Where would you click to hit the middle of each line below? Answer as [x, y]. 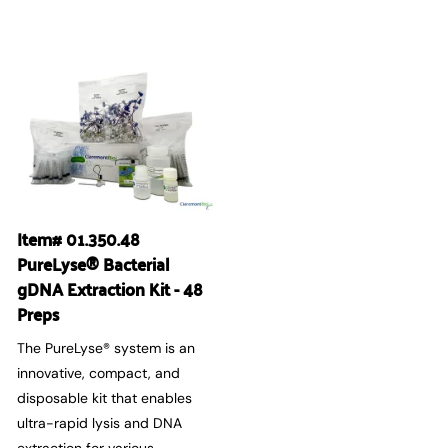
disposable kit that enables [104, 397]
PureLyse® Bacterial [93, 264]
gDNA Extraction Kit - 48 [110, 289]
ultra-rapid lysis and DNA [99, 422]
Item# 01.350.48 [78, 239]
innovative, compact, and [98, 372]
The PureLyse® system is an [106, 347]
